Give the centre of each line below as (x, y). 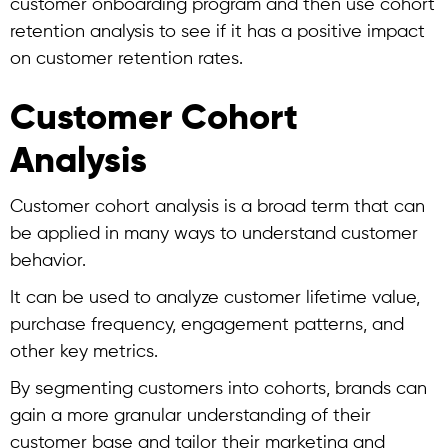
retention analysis (82, 32)
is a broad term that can (322, 207)
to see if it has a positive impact (289, 32)
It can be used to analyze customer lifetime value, (215, 298)
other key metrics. (84, 352)
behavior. (48, 261)
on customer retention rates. (126, 59)
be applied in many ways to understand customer (214, 234)
